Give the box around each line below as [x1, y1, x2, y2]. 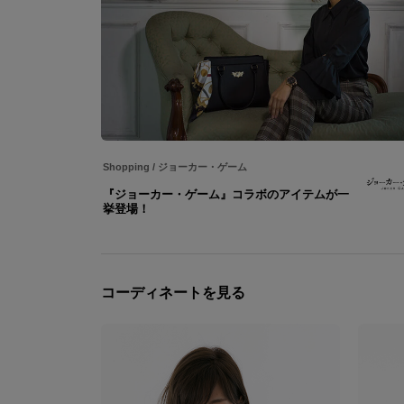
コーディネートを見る [101, 284, 245, 300]
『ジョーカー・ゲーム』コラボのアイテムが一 [103, 187, 349, 201]
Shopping [103, 161, 150, 172]
